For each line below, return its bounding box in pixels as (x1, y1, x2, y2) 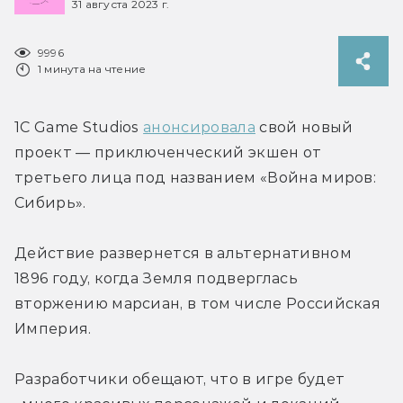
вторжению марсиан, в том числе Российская (14, 294, 381, 312)
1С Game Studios (14, 118, 144, 136)
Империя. (14, 319, 92, 337)
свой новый (255, 118, 354, 136)
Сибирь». (14, 193, 86, 211)
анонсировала (143, 118, 255, 136)
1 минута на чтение (38, 61, 147, 76)
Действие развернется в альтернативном (14, 244, 352, 262)
